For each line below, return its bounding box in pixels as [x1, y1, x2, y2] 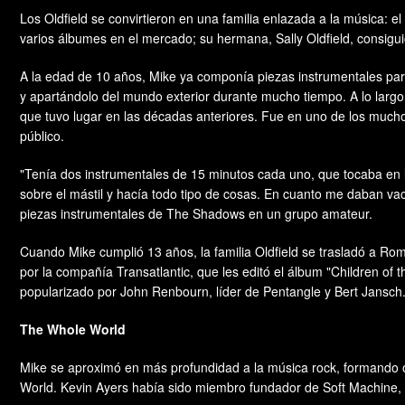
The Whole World [20, 320, 126, 339]
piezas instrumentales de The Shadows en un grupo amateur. [20, 204, 372, 223]
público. [20, 127, 64, 146]
